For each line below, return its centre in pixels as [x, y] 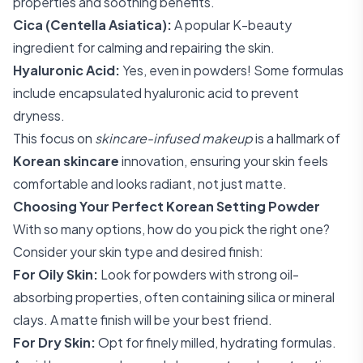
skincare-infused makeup [174, 138]
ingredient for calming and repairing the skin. [144, 47]
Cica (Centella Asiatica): [92, 25]
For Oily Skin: [56, 274]
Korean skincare [66, 161]
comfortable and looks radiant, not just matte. [150, 184]
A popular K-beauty [232, 25]
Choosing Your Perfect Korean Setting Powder [167, 206]
